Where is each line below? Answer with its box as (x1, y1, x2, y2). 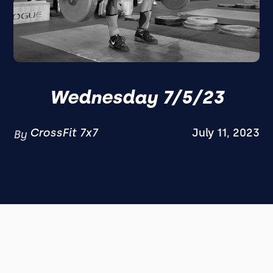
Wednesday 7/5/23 (49, 86, 224, 108)
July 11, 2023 (191, 126, 260, 140)
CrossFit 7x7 (30, 126, 98, 140)
